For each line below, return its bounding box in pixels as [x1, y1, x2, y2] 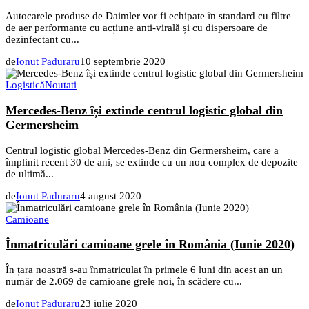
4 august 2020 [80, 190, 141, 201]
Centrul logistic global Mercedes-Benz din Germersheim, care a [6, 144, 279, 156]
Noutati [45, 79, 77, 91]
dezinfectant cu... [6, 34, 79, 46]
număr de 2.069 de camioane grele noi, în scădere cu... [6, 275, 242, 287]
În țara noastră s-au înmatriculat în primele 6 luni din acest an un [6, 263, 283, 275]
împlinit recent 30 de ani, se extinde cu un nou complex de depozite [6, 156, 298, 168]
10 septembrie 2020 [80, 56, 166, 68]
